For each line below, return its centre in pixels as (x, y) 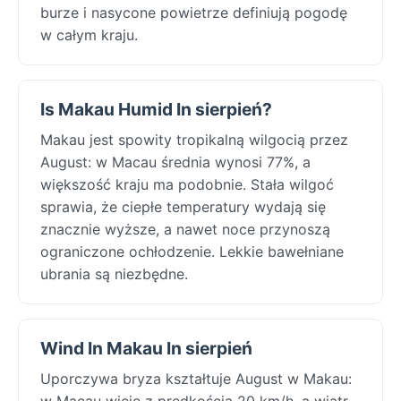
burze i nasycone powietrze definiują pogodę (194, 12)
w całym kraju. (89, 34)
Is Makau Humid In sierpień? (156, 109)
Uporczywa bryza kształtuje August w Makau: (196, 378)
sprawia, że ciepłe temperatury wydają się (183, 206)
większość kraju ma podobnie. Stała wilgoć (187, 184)
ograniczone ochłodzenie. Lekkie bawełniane (192, 251)
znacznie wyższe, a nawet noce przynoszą (185, 229)
